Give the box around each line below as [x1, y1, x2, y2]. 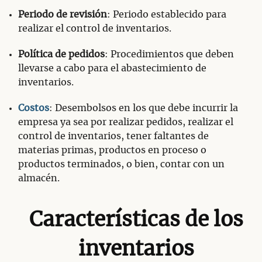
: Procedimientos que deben [105, 50, 234, 60]
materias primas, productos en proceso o [18, 146, 206, 156]
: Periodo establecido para [107, 10, 226, 20]
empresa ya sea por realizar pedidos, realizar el [18, 118, 233, 127]
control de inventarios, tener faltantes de [18, 132, 209, 142]
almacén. [18, 174, 60, 184]
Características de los [29, 210, 243, 231]
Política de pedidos [18, 50, 105, 60]
